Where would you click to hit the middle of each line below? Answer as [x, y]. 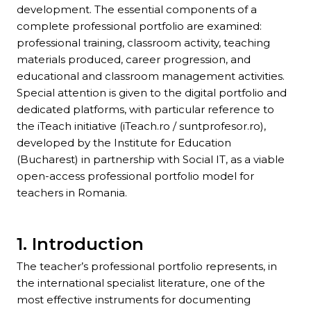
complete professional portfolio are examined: [139, 26]
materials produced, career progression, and [134, 60]
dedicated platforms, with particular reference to [145, 110]
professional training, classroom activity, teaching [143, 43]
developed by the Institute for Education [124, 143]
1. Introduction [80, 244]
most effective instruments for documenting [134, 300]
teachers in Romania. [72, 193]
